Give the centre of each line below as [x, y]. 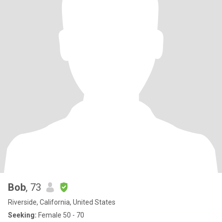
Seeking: [22, 215]
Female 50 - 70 [60, 215]
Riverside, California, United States [62, 202]
